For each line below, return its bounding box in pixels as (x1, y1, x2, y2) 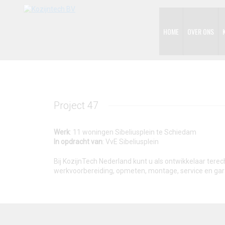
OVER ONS (187, 26, 214, 37)
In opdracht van (54, 138, 102, 146)
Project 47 (54, 99, 98, 111)
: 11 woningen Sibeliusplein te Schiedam (70, 128, 196, 136)
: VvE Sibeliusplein (102, 138, 159, 146)
